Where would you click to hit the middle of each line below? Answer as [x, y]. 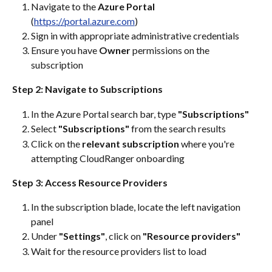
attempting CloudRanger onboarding [108, 158]
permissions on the [171, 50]
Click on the [56, 143]
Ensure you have [65, 50]
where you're [208, 143]
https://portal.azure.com [84, 21]
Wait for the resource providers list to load [119, 251]
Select [45, 129]
